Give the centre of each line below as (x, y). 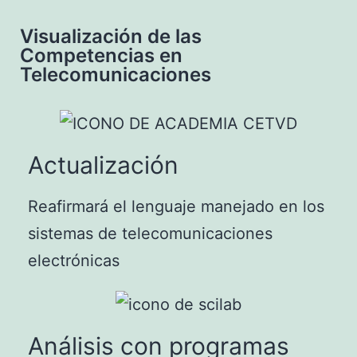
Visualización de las (111, 37)
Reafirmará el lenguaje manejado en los (176, 206)
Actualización (103, 165)
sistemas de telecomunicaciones (150, 233)
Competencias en (101, 56)
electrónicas (74, 260)
